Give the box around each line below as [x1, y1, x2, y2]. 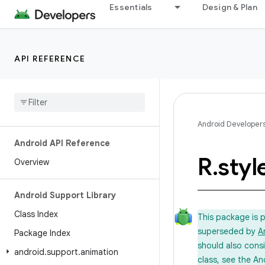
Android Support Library [14, 190, 116, 201]
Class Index [14, 209, 58, 219]
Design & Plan [202, 2, 257, 12]
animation [80, 247, 118, 257]
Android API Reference [14, 138, 110, 148]
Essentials [109, 2, 153, 12]
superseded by [198, 226, 258, 237]
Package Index [14, 228, 70, 238]
